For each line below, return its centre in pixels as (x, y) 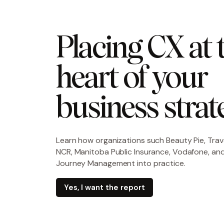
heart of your (132, 80)
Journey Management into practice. (121, 163)
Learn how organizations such (111, 140)
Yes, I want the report (105, 187)
